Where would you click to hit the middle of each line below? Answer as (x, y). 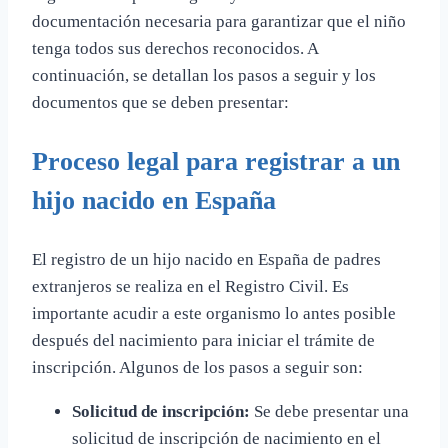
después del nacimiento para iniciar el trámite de (203, 341)
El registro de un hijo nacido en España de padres (206, 260)
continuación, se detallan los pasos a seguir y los (204, 76)
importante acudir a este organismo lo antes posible (214, 314)
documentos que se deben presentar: (160, 103)
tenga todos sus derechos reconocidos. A (175, 49)
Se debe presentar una (329, 412)
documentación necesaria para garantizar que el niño (219, 22)
